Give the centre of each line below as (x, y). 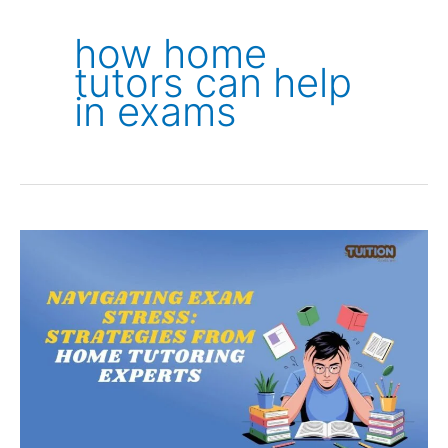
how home (170, 53)
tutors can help (213, 82)
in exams (155, 111)
